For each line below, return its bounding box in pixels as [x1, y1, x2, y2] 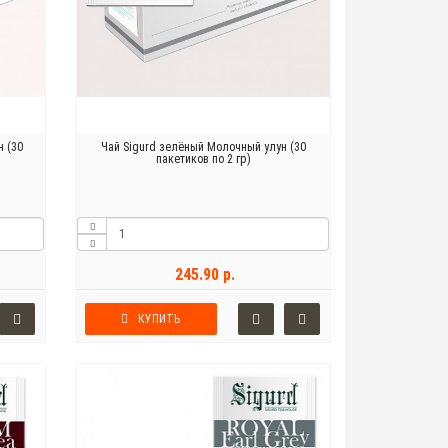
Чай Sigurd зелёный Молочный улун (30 [100, 140, 306, 155]
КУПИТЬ [138, 312, 181, 327]
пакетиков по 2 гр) [155, 152, 251, 167]
